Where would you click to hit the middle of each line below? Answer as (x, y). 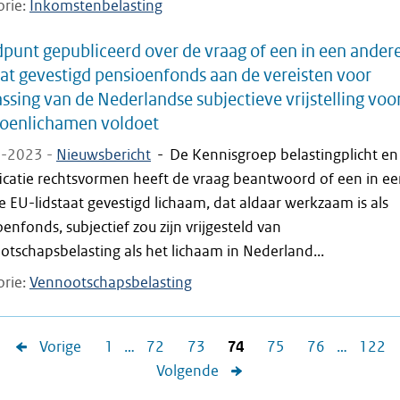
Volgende (187, 371)
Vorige (60, 347)
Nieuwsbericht (104, 155)
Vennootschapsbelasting (111, 283)
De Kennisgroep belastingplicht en (284, 155)
